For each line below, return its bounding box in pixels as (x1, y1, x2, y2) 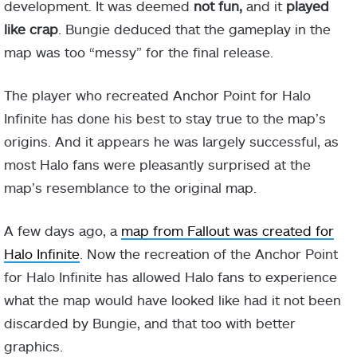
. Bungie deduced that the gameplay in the (58, 21, 331, 37)
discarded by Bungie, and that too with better (4, 315, 296, 331)
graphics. (4, 338, 63, 355)
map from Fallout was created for (121, 222, 334, 239)
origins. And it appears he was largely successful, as (4, 133, 339, 150)
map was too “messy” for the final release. (4, 44, 273, 61)
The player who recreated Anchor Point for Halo (4, 87, 311, 104)
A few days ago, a (4, 222, 121, 239)
